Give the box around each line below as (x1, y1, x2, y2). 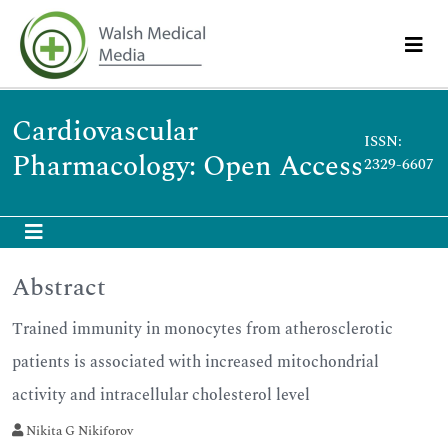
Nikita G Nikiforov (23, 421, 133, 441)
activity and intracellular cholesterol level (12, 383, 310, 407)
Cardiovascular (12, 110, 198, 153)
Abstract (12, 270, 106, 306)
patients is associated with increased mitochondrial (12, 350, 379, 374)
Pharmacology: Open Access (12, 145, 363, 188)
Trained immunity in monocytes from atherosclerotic (12, 317, 393, 341)
